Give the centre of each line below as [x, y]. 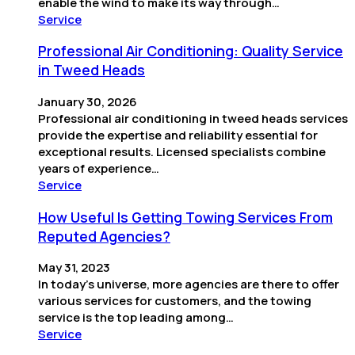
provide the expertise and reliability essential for [178, 135]
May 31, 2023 [74, 268]
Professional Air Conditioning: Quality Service [191, 51]
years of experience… [99, 168]
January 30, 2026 [88, 101]
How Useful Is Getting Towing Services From [185, 217]
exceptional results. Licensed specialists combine [182, 151]
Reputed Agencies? [104, 236]
